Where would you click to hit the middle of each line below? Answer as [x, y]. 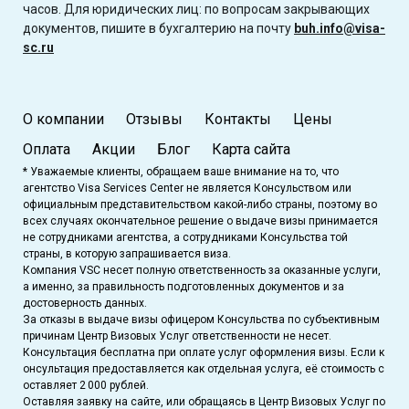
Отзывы [154, 119]
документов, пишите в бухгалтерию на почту [158, 28]
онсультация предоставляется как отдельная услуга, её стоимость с [204, 368]
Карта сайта [251, 149]
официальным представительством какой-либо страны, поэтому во [200, 204]
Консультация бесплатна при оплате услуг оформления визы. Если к [204, 352]
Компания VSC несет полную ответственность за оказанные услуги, [202, 270]
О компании [63, 119]
